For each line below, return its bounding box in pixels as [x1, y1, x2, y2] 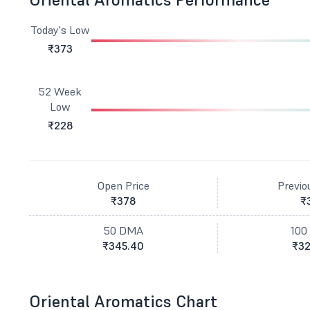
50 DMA [103, 224, 143, 237]
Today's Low [30, 23, 91, 37]
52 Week [39, 84, 82, 98]
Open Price [97, 179, 149, 192]
